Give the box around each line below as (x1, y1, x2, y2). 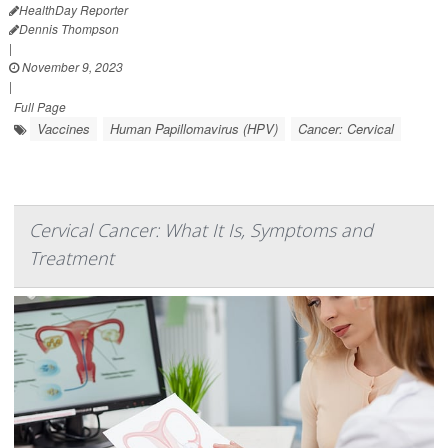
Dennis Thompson (19, 19, 119, 37)
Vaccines (37, 118, 90, 138)
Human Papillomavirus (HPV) (110, 118, 278, 138)
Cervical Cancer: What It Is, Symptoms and (29, 217, 373, 242)
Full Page (14, 97, 66, 115)
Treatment (29, 245, 114, 270)
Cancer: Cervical (298, 118, 394, 138)
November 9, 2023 (19, 57, 123, 75)
